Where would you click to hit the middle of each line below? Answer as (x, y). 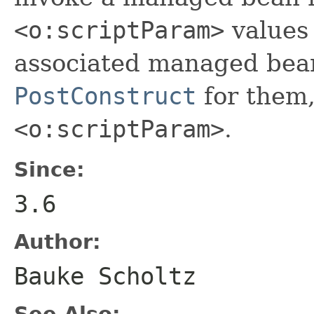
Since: (49, 169)
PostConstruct (105, 96)
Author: (57, 241)
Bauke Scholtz (105, 276)
